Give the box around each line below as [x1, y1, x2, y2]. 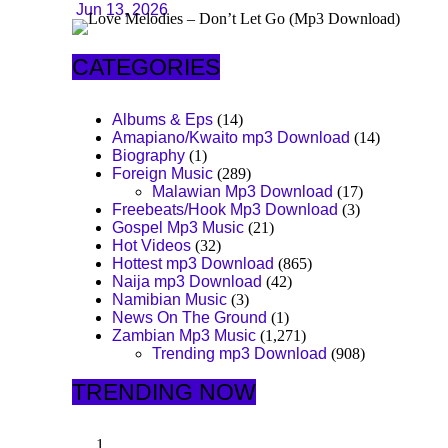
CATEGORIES [72, 53, 220, 80]
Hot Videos [112, 236, 191, 254]
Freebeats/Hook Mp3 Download [112, 200, 338, 218]
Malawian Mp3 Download [152, 182, 333, 200]
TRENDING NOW [72, 378, 256, 405]
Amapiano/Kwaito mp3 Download [112, 128, 350, 146]
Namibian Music [112, 290, 227, 308]
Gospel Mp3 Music [112, 218, 244, 236]
